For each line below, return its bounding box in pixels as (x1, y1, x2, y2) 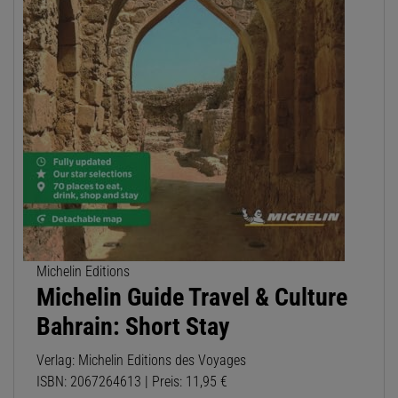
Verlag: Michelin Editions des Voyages (36, 352, 246, 370)
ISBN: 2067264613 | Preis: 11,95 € (36, 373, 227, 391)
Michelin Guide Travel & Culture (36, 283, 347, 313)
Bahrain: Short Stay (36, 312, 229, 342)
